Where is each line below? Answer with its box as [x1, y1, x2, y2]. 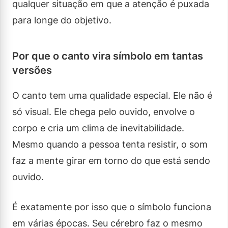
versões [12, 64, 52, 76]
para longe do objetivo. [12, 14, 111, 25]
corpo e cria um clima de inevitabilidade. [12, 122, 184, 133]
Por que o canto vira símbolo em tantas [12, 49, 203, 62]
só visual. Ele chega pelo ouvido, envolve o [12, 106, 195, 117]
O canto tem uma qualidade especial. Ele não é [12, 90, 212, 101]
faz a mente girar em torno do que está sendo [12, 155, 210, 166]
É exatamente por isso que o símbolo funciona [12, 201, 211, 212]
